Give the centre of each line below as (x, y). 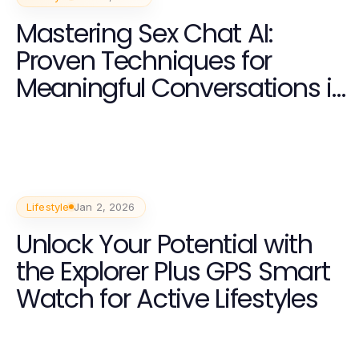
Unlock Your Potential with (164, 244)
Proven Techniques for (144, 60)
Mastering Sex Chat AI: (145, 33)
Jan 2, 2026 (105, 206)
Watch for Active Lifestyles (167, 298)
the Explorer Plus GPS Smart (173, 271)
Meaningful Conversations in (182, 87)
